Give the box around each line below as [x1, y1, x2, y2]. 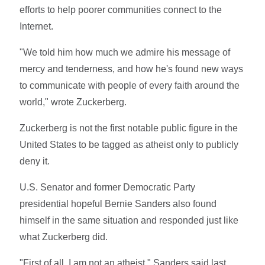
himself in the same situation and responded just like [20, 215, 239, 226]
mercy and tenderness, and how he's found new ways [20, 64, 244, 75]
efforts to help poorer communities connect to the [20, 5, 222, 15]
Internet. [20, 21, 54, 32]
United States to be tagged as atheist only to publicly [20, 140, 239, 150]
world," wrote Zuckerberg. [20, 97, 127, 108]
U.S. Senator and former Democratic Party [20, 182, 196, 193]
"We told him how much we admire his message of [20, 47, 231, 58]
